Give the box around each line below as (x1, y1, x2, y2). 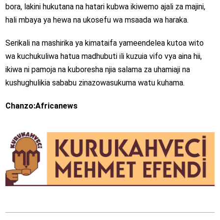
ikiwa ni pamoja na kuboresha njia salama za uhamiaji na (5, 64, 190, 74)
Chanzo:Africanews (5, 101, 78, 110)
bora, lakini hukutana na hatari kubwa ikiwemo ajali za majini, (5, 1, 205, 11)
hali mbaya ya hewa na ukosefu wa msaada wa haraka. (5, 15, 189, 25)
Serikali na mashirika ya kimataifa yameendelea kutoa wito (5, 38, 204, 48)
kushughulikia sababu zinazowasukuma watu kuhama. (5, 78, 185, 87)
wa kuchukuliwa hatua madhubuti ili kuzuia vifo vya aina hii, (5, 51, 202, 61)
